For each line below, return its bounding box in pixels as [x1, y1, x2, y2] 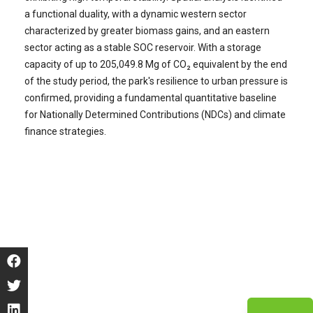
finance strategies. [24, 126, 106, 138]
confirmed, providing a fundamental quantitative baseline [24, 92, 277, 104]
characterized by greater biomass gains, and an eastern [24, 25, 270, 37]
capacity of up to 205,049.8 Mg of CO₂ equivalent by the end [24, 59, 287, 71]
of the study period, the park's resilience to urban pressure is [24, 75, 288, 87]
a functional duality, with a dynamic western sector [24, 8, 247, 20]
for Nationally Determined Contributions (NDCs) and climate [24, 109, 286, 121]
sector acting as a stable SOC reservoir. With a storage [24, 42, 261, 54]
